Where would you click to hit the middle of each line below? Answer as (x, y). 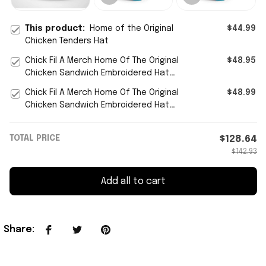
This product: (57, 28)
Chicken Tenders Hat (67, 41)
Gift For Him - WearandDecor (83, 118)
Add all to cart (133, 181)
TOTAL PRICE (35, 138)
